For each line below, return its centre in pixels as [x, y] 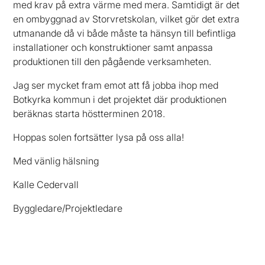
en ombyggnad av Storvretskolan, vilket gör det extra [127, 19]
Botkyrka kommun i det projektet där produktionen [120, 99]
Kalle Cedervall [46, 184]
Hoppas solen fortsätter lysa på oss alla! [99, 137]
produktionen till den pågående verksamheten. [112, 61]
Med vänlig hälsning [56, 161]
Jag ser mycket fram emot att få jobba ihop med [116, 85]
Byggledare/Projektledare [68, 208]
